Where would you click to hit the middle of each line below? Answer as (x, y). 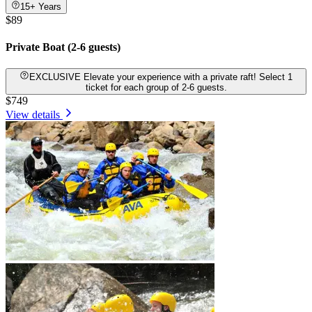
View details (33, 114)
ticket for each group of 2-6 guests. (156, 87)
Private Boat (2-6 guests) (63, 47)
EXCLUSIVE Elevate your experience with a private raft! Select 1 (56, 77)
